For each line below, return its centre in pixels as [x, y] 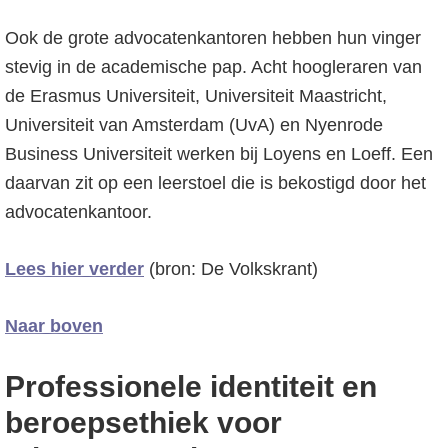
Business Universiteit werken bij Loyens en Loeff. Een [219, 154]
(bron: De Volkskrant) [231, 269]
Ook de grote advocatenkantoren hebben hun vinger [213, 38]
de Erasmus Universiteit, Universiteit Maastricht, [196, 96]
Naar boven [54, 326]
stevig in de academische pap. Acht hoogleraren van [213, 67]
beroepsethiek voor [143, 422]
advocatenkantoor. [78, 212]
